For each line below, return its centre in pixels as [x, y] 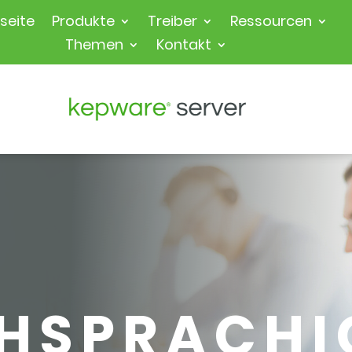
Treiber [173, 20]
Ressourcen [271, 20]
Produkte [84, 20]
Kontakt [183, 44]
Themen [94, 44]
